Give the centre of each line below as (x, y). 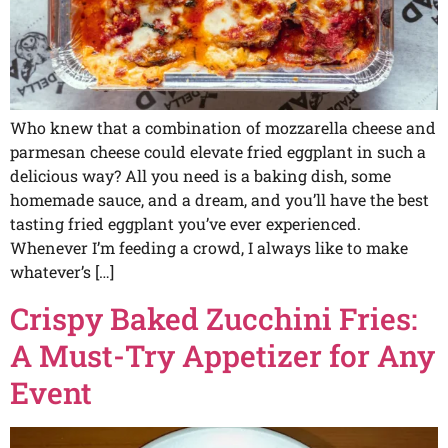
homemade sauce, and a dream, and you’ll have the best (219, 199)
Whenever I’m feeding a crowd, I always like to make (209, 247)
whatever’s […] (62, 271)
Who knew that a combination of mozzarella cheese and (223, 127)
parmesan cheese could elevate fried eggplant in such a (218, 151)
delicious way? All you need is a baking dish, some (200, 175)
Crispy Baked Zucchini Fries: (213, 318)
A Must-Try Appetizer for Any (222, 355)
